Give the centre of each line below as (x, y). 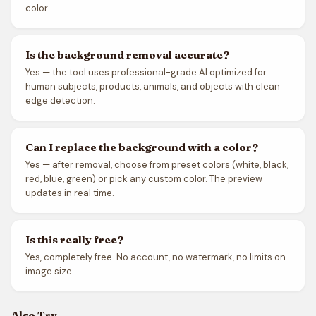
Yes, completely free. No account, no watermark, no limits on (156, 257)
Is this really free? (74, 239)
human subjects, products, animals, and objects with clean (153, 86)
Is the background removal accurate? (127, 55)
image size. (50, 271)
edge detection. (60, 101)
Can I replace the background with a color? (142, 147)
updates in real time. (70, 193)
